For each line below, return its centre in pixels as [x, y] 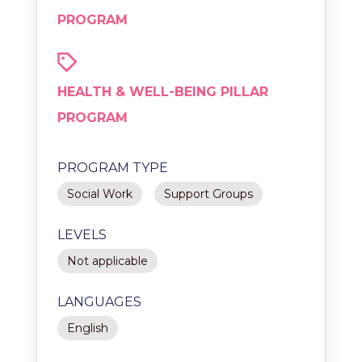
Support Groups [208, 194]
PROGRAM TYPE [113, 168]
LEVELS [82, 235]
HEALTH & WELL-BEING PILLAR [163, 92]
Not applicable [107, 261]
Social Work [100, 194]
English [88, 328]
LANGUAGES [99, 302]
